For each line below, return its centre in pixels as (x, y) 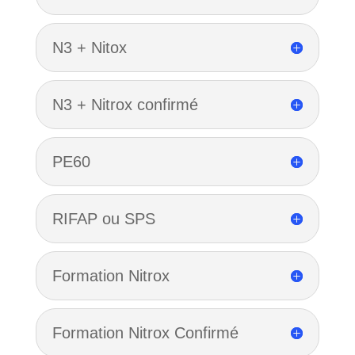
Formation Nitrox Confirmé (145, 333)
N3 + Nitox (89, 48)
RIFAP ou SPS (103, 219)
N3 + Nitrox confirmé (125, 105)
